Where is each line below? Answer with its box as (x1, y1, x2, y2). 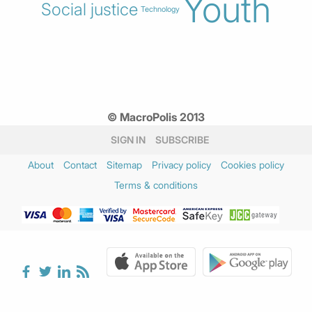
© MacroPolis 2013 (107, 109, 205, 124)
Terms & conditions (114, 179, 198, 192)
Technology (141, 4, 180, 15)
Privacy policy (152, 158, 211, 171)
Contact (63, 158, 97, 171)
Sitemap (107, 158, 142, 171)
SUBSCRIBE (155, 133, 209, 146)
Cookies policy (221, 158, 284, 171)
